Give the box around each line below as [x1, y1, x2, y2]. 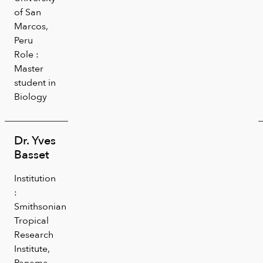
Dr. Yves [14, 130, 56, 150]
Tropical [14, 213, 49, 228]
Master [14, 60, 43, 76]
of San [14, 4, 41, 19]
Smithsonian [14, 198, 66, 214]
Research [14, 227, 53, 242]
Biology [14, 89, 47, 104]
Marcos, [14, 18, 48, 33]
